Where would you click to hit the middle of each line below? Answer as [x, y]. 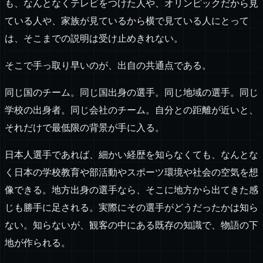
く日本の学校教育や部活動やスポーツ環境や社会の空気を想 [131, 173]
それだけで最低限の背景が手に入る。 [85, 128]
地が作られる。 [38, 243]
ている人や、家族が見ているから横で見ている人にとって [127, 21]
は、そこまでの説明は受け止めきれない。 [94, 39]
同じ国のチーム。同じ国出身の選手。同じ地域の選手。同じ [131, 93]
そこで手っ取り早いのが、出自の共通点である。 [108, 66]
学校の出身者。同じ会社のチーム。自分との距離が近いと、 [131, 110]
